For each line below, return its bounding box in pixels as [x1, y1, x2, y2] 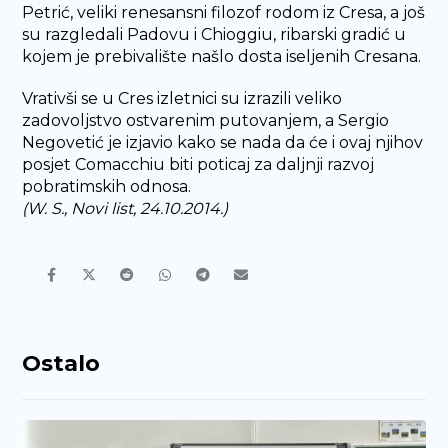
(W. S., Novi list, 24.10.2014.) [22, 198, 229, 218]
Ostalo [22, 349, 101, 377]
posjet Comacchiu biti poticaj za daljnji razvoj [22, 154, 375, 174]
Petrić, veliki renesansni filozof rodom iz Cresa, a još [22, 2, 426, 22]
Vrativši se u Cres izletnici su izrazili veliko [22, 88, 343, 108]
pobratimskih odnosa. [22, 176, 192, 196]
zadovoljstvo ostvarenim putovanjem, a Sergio [22, 110, 390, 130]
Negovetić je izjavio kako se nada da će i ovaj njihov [22, 132, 424, 152]
